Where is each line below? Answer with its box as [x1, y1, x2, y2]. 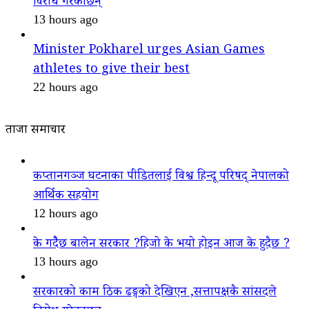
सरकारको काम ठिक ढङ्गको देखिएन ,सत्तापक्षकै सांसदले [33, 283, 277, 303]
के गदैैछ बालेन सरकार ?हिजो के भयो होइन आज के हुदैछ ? [33, 235, 290, 255]
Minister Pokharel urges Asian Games [33, 41, 265, 61]
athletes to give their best [33, 61, 190, 81]
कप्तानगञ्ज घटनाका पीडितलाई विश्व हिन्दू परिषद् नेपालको [33, 168, 289, 188]
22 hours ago [33, 80, 98, 94]
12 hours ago [33, 206, 98, 221]
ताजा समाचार [6, 121, 66, 141]
